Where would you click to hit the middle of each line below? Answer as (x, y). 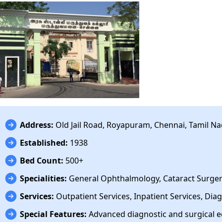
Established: (44, 142)
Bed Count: (42, 160)
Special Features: (54, 214)
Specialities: (44, 178)
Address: (37, 125)
